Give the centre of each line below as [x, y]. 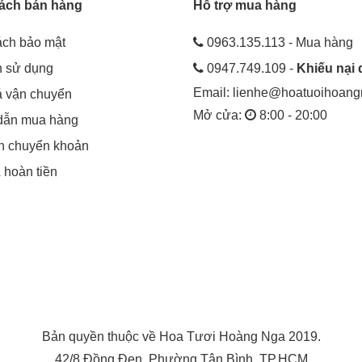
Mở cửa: [219, 115]
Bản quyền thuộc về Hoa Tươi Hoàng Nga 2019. [181, 336]
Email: [213, 92]
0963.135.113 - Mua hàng [280, 42]
